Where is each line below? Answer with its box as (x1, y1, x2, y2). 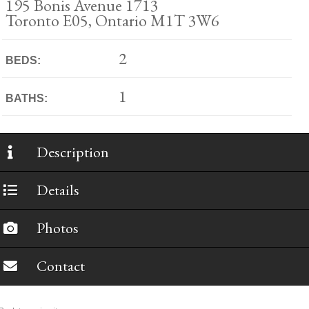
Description (36, 142, 109, 162)
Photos (36, 218, 79, 238)
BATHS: (5, 92, 48, 104)
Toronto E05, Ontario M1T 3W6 (5, 10, 219, 31)
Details (36, 180, 79, 200)
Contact (36, 256, 85, 276)
